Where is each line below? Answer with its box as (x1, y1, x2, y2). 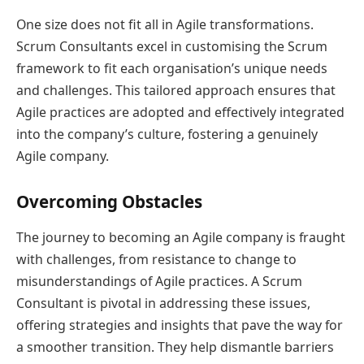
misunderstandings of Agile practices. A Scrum (16, 271, 302, 290)
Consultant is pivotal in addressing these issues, (16, 293, 310, 312)
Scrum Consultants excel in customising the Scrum (16, 37, 327, 55)
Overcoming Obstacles (16, 190, 202, 214)
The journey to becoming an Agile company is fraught (16, 227, 345, 246)
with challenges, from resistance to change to (16, 249, 297, 268)
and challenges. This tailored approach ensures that (16, 80, 336, 99)
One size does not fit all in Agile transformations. (16, 15, 314, 33)
